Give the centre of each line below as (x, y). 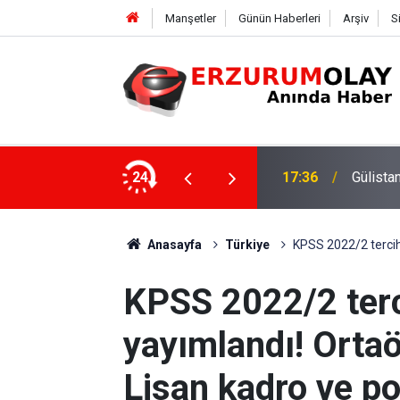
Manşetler (190, 18)
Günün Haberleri (279, 18)
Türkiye (247, 245)
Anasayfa (173, 245)
